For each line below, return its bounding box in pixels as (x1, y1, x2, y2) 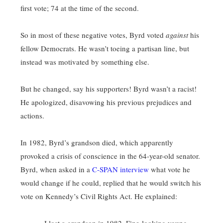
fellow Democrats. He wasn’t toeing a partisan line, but (20, 43, 189, 53)
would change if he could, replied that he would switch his (20, 178, 201, 188)
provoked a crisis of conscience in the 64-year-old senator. (20, 151, 200, 161)
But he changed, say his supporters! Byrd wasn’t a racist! (20, 84, 197, 94)
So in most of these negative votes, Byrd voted (20, 30, 166, 40)
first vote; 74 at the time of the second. (20, 3, 139, 13)
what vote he (149, 164, 190, 174)
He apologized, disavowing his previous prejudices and (20, 97, 192, 107)
